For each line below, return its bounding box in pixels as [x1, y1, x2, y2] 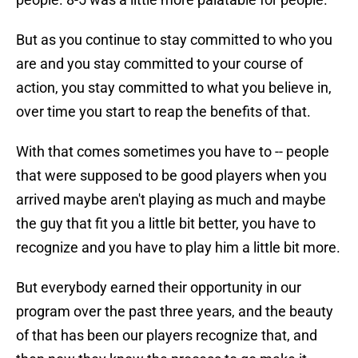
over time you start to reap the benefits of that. [16, 103, 311, 121]
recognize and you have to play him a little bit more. [16, 239, 340, 257]
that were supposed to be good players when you [16, 167, 327, 185]
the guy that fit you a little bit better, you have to [16, 215, 316, 233]
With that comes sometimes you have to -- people [16, 143, 329, 161]
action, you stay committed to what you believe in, [16, 79, 332, 97]
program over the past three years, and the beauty [16, 303, 333, 320]
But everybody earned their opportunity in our [16, 279, 301, 296]
